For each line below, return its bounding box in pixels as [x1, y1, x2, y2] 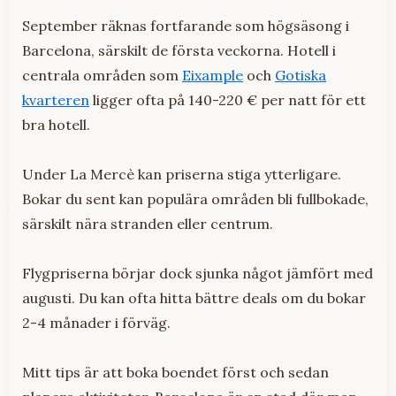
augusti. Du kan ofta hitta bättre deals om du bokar [22, 289, 366, 308]
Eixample [182, 66, 243, 85]
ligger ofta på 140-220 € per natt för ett [89, 91, 366, 110]
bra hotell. [22, 116, 90, 134]
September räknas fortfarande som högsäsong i [22, 17, 349, 35]
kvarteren [22, 91, 89, 110]
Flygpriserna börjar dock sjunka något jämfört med [22, 264, 373, 283]
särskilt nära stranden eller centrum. [22, 215, 273, 233]
